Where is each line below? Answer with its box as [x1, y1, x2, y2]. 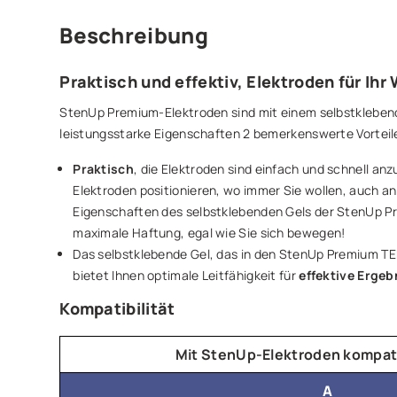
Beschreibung [59, 19, 208, 50]
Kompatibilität [59, 297, 175, 319]
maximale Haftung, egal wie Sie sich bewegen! [73, 223, 346, 241]
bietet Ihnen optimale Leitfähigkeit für [73, 266, 300, 284]
